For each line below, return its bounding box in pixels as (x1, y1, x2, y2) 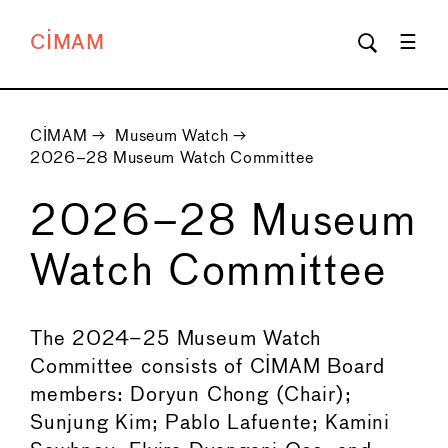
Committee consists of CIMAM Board (30, 358, 385, 378)
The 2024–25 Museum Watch (30, 330, 322, 350)
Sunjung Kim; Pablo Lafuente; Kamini (30, 414, 390, 434)
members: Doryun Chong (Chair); (30, 386, 352, 406)
